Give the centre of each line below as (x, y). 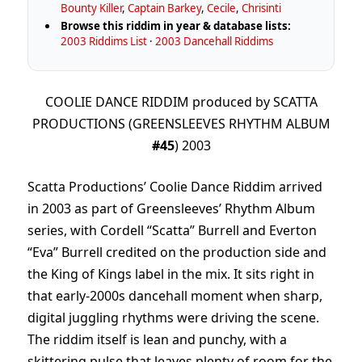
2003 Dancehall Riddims (215, 42)
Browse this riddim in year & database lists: (176, 26)
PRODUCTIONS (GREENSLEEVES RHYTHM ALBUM (181, 123)
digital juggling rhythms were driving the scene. (173, 318)
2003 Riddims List (104, 42)
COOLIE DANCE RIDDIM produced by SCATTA (181, 101)
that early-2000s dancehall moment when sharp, (175, 296)
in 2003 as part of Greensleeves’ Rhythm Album (171, 209)
